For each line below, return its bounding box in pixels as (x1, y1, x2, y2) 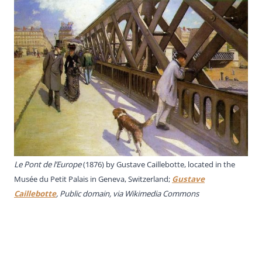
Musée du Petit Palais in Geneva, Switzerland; (14, 174, 172, 185)
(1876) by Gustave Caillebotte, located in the (83, 159, 235, 170)
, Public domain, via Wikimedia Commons (56, 188, 199, 199)
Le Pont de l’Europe (14, 159, 83, 170)
